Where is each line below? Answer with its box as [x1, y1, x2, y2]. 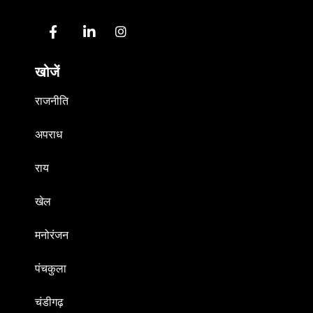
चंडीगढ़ [35, 296, 64, 310]
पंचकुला [35, 262, 66, 276]
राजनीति [35, 94, 68, 108]
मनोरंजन [35, 228, 68, 242]
